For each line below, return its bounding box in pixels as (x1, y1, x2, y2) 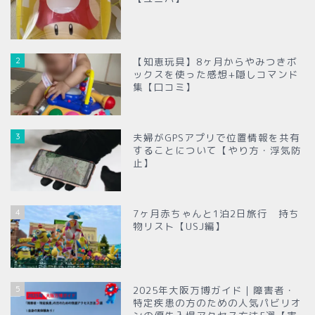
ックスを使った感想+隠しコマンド (133, 67, 300, 82)
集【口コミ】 (133, 80, 197, 94)
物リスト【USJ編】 (133, 219, 226, 233)
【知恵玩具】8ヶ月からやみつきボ (133, 55, 298, 69)
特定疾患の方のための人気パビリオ (133, 295, 302, 309)
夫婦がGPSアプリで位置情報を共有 (133, 131, 301, 145)
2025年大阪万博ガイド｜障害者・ (133, 283, 296, 297)
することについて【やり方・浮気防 (133, 143, 302, 157)
